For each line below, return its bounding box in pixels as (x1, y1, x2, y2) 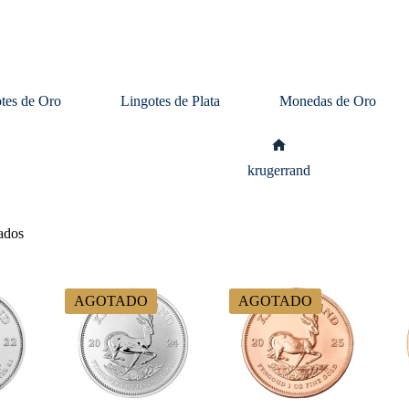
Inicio (278, 152, 311, 168)
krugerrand (247, 163, 311, 178)
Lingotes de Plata (121, 93, 221, 109)
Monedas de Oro (279, 93, 377, 109)
